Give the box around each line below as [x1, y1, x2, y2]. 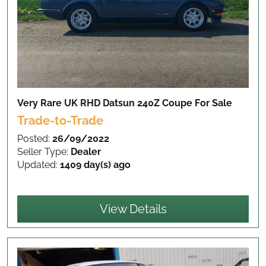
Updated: [17, 159, 60, 171]
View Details [99, 202, 167, 217]
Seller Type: [17, 146, 71, 158]
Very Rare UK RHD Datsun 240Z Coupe [17, 97, 195, 109]
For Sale [195, 97, 232, 109]
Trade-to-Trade [17, 113, 103, 128]
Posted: [17, 133, 52, 145]
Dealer [71, 146, 101, 158]
